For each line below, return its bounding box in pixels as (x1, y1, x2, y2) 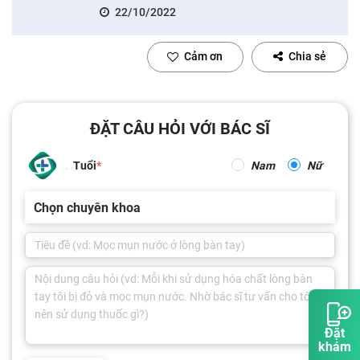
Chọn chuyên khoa (34, 199, 141, 215)
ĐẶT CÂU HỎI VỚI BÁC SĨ (90, 118, 270, 138)
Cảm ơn (184, 50, 223, 63)
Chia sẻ (288, 50, 326, 63)
